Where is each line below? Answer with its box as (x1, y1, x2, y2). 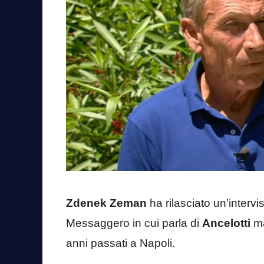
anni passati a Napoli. (66, 237, 175, 250)
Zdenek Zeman (66, 197, 147, 210)
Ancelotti (202, 217, 250, 230)
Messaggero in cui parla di (66, 217, 202, 230)
